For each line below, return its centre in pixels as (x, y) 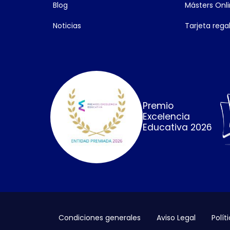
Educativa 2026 (178, 128)
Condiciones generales (99, 218)
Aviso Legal (176, 218)
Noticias (67, 25)
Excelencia (167, 117)
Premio (158, 106)
